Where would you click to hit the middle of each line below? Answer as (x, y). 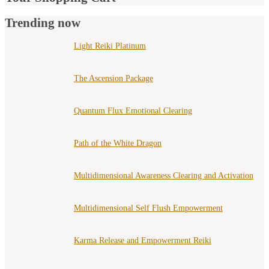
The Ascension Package (113, 78)
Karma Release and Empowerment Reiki (142, 240)
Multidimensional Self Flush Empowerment (148, 208)
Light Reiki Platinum (110, 46)
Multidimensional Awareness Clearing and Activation (163, 175)
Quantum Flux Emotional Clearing (133, 110)
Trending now (43, 23)
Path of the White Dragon (117, 143)
